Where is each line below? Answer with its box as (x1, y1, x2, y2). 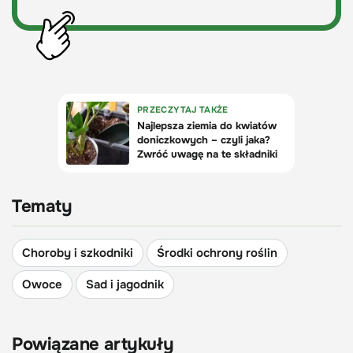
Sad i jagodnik (86, 276, 164, 292)
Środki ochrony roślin (157, 244, 277, 261)
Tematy (12, 195, 72, 217)
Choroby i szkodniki (22, 244, 133, 261)
